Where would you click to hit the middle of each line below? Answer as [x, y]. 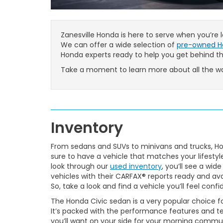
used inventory [136, 166]
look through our [80, 166]
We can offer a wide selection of [119, 45]
